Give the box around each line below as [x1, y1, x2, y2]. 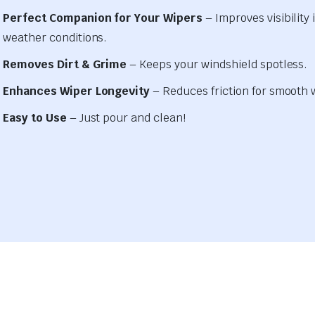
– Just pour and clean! [66, 110, 186, 126]
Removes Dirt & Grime [3, 57, 127, 72]
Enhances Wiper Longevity [3, 84, 150, 99]
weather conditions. [3, 30, 108, 46]
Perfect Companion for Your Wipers [3, 11, 203, 26]
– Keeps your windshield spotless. [127, 57, 308, 72]
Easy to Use [3, 110, 67, 126]
